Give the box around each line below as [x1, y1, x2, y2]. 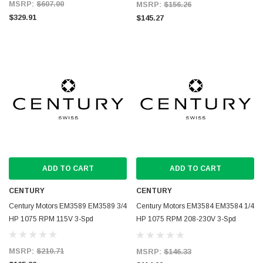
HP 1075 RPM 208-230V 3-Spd [136, 215, 236, 223]
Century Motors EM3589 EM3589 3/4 [9, 202, 127, 210]
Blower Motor [136, 228, 178, 236]
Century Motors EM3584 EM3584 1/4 [136, 202, 254, 210]
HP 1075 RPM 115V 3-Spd [9, 215, 93, 223]
